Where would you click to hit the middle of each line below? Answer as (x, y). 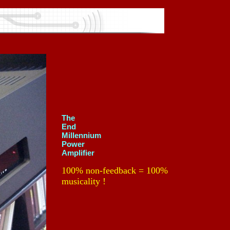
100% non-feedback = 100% (115, 170)
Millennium (81, 135)
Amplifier (78, 153)
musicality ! (84, 181)
